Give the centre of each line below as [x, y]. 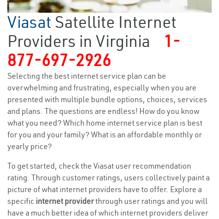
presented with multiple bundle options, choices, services [107, 99]
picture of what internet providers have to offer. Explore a [105, 189]
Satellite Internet [116, 22]
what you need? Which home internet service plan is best [105, 123]
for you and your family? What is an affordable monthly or [105, 135]
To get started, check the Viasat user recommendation [99, 166]
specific [22, 201]
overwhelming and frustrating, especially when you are [102, 88]
